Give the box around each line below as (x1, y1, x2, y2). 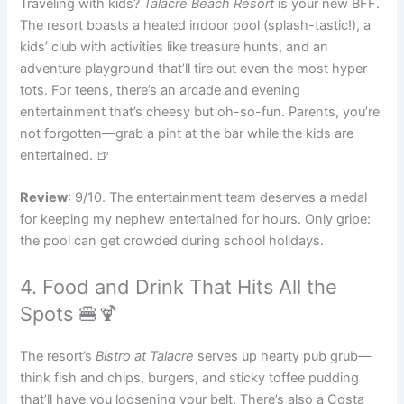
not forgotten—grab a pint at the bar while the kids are (20, 125, 354, 142)
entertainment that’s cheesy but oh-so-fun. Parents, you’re (20, 104, 381, 121)
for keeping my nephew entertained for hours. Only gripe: (20, 211, 372, 228)
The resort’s (20, 347, 96, 364)
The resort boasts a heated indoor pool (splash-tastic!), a (20, 17, 372, 34)
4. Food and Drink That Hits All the (20, 274, 338, 298)
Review (20, 189, 69, 207)
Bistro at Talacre (96, 347, 195, 364)
